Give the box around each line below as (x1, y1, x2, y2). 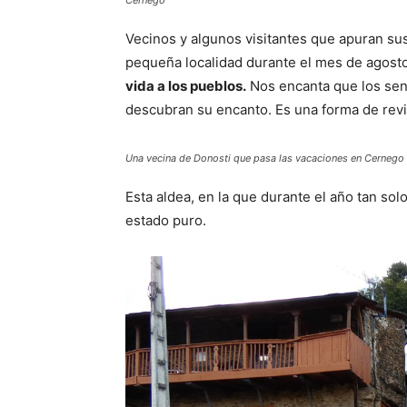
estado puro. (125, 212, 206, 229)
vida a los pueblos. (125, 77, 246, 94)
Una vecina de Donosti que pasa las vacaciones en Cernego (125, 152, 404, 164)
